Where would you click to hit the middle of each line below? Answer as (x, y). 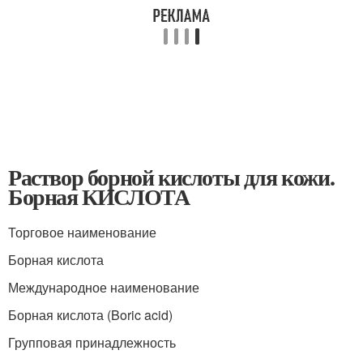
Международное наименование (104, 287)
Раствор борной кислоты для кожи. (171, 177)
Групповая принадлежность (92, 342)
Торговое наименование (82, 232)
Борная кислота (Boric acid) (90, 315)
